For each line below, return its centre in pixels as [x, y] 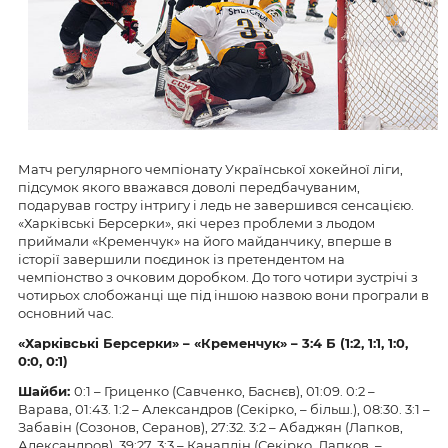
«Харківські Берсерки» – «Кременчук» [152, 343]
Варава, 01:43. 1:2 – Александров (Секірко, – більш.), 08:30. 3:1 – [224, 409]
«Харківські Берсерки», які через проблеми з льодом [196, 223]
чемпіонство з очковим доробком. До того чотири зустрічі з [218, 277]
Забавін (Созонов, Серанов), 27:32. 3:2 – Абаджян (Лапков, [210, 427]
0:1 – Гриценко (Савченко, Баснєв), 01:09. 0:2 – [224, 391]
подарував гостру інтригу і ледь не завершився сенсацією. [216, 205]
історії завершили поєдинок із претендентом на [181, 259]
